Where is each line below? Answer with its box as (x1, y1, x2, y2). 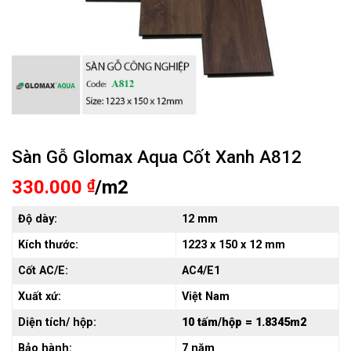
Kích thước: (18, 237, 79, 251)
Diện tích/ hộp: (18, 315, 97, 329)
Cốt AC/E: (18, 263, 72, 277)
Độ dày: (18, 212, 58, 226)
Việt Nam (182, 289, 230, 303)
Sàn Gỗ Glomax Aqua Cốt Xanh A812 (12, 146, 302, 167)
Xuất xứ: (18, 289, 62, 303)
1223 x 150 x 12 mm (182, 237, 286, 251)
